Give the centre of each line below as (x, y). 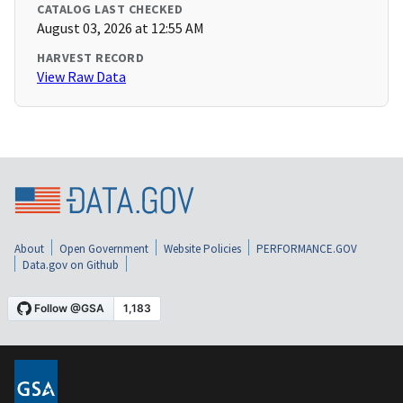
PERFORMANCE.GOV (307, 248)
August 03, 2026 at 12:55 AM (121, 28)
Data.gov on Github (71, 264)
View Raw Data (81, 77)
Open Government (104, 248)
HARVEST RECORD (90, 58)
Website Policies (202, 248)
